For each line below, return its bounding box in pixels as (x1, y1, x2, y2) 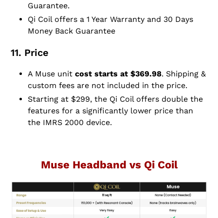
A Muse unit (28, 69, 75, 79)
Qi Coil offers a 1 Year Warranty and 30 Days (28, 15, 193, 24)
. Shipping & (162, 69, 206, 79)
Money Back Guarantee (28, 26, 115, 36)
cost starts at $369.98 (75, 69, 162, 79)
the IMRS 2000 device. (28, 118, 112, 127)
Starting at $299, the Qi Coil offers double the (28, 94, 203, 104)
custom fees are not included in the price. (28, 81, 187, 91)
